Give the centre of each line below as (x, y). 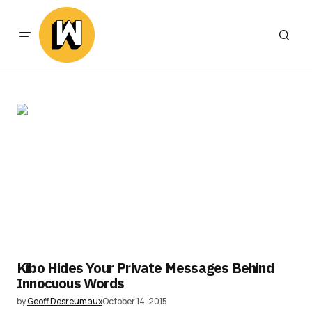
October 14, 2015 (135, 301)
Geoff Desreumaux (65, 301)
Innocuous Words (70, 283)
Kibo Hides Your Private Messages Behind (145, 268)
